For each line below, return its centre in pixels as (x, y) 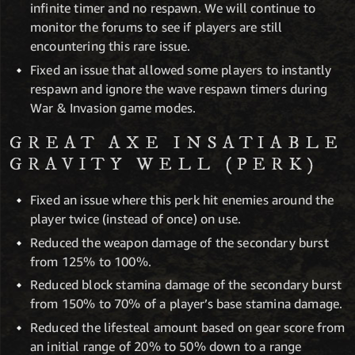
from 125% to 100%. (91, 261)
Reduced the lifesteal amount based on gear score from (188, 327)
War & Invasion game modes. (113, 107)
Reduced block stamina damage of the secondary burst (186, 285)
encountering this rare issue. (111, 46)
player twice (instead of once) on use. (136, 218)
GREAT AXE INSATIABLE (176, 143)
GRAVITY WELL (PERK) (164, 164)
